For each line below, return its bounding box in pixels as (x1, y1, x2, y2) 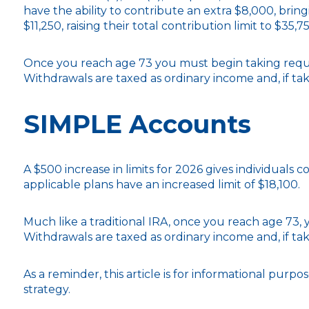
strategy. (23, 282, 70, 296)
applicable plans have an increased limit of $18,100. (23, 177, 300, 191)
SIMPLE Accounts (23, 108, 251, 139)
